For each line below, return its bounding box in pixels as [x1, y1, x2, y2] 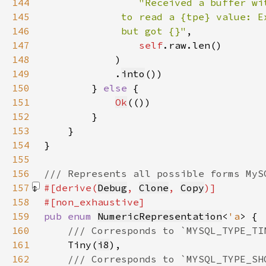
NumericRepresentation [97, 210, 222, 222]
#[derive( [44, 182, 97, 194]
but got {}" [44, 25, 186, 37]
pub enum [44, 210, 97, 222]
